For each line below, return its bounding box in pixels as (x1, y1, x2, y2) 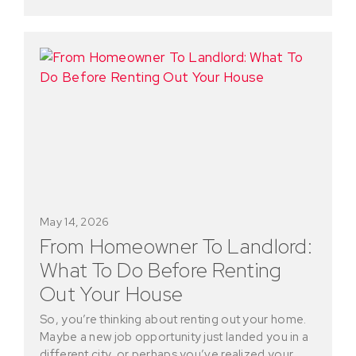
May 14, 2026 (40, 214, 110, 229)
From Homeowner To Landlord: (40, 232, 313, 260)
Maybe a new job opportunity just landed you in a (40, 328, 309, 345)
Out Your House (40, 280, 184, 308)
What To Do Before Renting (40, 256, 282, 284)
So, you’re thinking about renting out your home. (40, 311, 307, 327)
